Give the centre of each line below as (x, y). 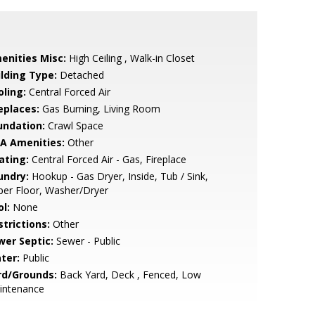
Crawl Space (74, 126)
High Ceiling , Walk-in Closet (130, 58)
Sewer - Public (86, 241)
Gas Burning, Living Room (99, 109)
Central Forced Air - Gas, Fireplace (107, 159)
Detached (80, 75)
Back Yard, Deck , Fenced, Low (129, 275)
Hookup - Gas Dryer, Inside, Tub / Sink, (118, 176)
